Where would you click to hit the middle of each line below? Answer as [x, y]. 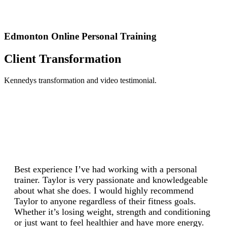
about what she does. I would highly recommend [104, 190]
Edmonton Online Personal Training [80, 36]
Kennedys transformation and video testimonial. [80, 80]
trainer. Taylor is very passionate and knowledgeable [111, 180]
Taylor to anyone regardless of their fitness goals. [105, 201]
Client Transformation [63, 59]
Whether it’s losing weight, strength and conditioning [112, 212]
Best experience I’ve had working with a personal [106, 169]
